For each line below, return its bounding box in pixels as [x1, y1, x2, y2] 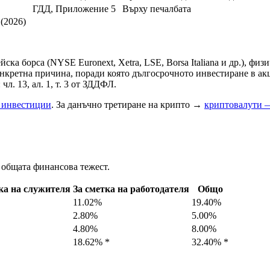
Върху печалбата [122, 4, 191, 14]
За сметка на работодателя [73, 184, 189, 195]
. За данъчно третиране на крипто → [51, 99, 204, 110]
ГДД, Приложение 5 [33, 4, 116, 14]
